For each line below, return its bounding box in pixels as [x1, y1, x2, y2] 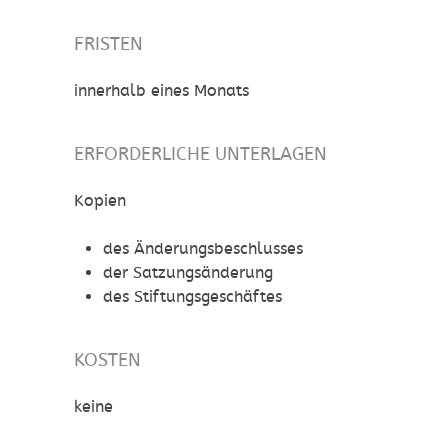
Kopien [74, 191, 126, 211]
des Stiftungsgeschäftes [102, 287, 282, 307]
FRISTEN [74, 33, 143, 55]
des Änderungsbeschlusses [102, 239, 303, 259]
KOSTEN [74, 349, 141, 371]
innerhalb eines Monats [74, 81, 249, 101]
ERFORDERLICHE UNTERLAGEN [74, 143, 327, 165]
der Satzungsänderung [102, 263, 273, 283]
